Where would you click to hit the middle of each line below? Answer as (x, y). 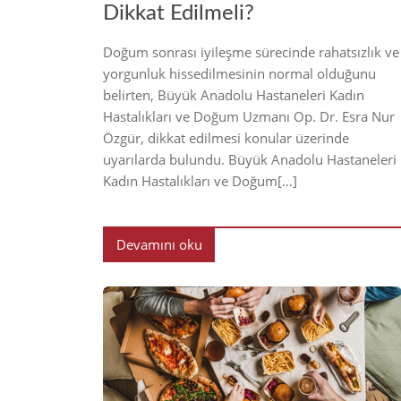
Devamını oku (159, 244)
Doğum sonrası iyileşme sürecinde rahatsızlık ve (251, 51)
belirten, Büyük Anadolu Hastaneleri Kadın (234, 94)
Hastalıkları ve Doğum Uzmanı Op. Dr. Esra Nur (249, 116)
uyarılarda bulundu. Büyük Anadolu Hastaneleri (250, 159)
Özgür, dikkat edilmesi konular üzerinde (226, 137)
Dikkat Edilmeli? (179, 13)
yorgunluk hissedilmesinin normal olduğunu (239, 73)
